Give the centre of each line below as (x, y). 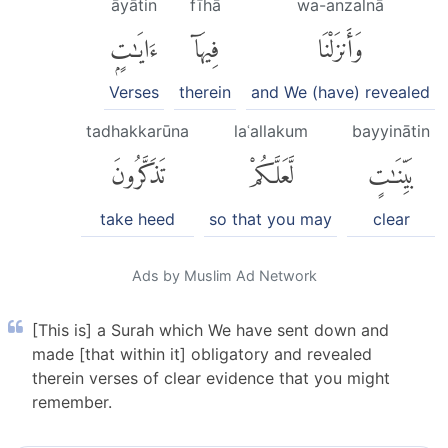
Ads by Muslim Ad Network (224, 275)
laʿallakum (270, 131)
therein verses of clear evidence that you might (211, 377)
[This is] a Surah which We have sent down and (210, 329)
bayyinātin (391, 131)
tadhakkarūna (137, 131)
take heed (137, 218)
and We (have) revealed (340, 92)
